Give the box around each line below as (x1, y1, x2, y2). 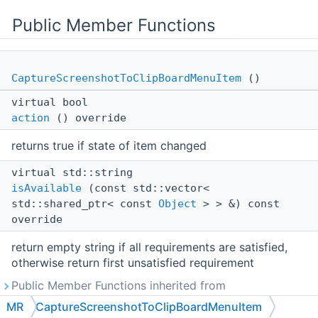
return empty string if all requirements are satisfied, (11, 240, 287, 255)
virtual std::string (11, 166, 139, 180)
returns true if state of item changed (11, 138, 207, 153)
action (11, 111, 50, 125)
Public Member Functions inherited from (11, 278, 226, 293)
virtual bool (11, 96, 94, 109)
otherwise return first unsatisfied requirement (11, 256, 254, 270)
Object (158, 197, 197, 211)
